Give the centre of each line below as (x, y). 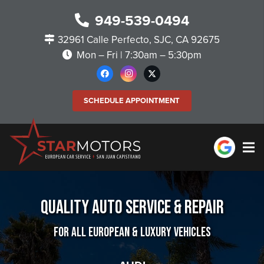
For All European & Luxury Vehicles (132, 232)
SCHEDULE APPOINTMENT (132, 100)
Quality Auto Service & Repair (132, 208)
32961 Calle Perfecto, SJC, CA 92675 (139, 40)
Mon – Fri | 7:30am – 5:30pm (139, 55)
